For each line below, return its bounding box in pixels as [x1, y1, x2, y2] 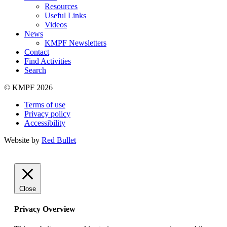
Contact [24, 47, 49, 56]
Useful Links [45, 11, 86, 20]
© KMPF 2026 [4, 83, 53, 92]
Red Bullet [42, 135, 76, 144]
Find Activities [24, 56, 71, 65]
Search [24, 65, 46, 74]
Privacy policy [24, 109, 70, 118]
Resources [45, 2, 78, 11]
